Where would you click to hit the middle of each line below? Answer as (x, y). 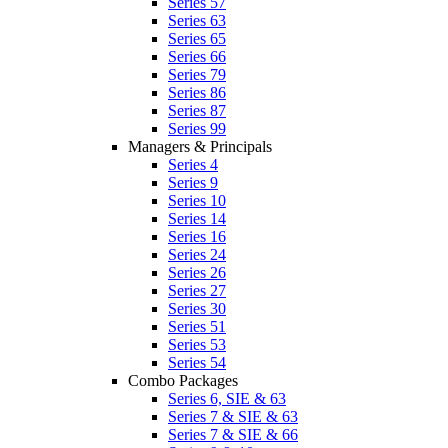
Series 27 (197, 290)
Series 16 (197, 236)
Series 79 (197, 74)
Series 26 (197, 272)
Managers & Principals (200, 146)
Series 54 (197, 362)
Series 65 (197, 38)
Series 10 (197, 200)
